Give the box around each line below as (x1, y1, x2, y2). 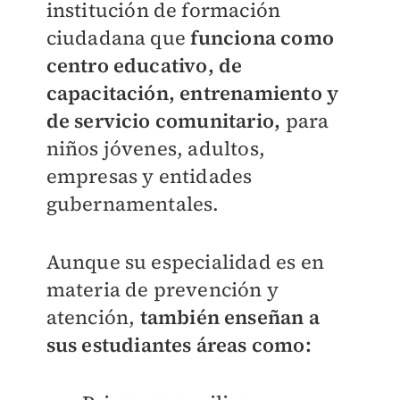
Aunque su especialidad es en (46, 247, 325, 275)
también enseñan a (139, 303, 320, 330)
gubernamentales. (46, 189, 220, 217)
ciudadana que (46, 23, 191, 51)
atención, (46, 303, 140, 330)
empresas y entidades (46, 162, 253, 189)
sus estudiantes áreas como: (46, 330, 312, 358)
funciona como (190, 23, 334, 51)
